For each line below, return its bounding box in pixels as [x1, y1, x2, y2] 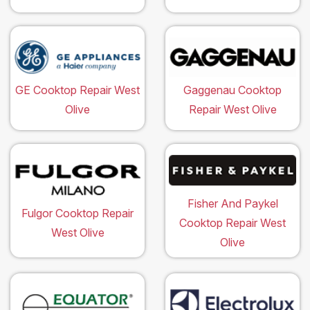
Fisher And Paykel [187, 196, 278, 210]
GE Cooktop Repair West [15, 83, 140, 98]
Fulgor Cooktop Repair [21, 206, 134, 220]
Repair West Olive [188, 102, 277, 117]
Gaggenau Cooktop [183, 83, 282, 98]
